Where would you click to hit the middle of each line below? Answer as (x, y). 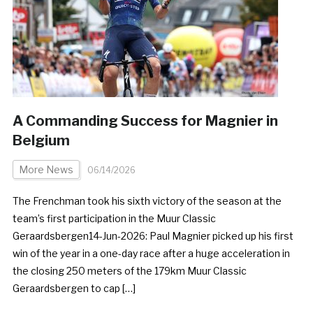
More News (46, 169)
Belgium (41, 140)
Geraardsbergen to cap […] (74, 288)
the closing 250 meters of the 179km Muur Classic (129, 270)
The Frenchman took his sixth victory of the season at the (147, 201)
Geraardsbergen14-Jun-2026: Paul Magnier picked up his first (153, 235)
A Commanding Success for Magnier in (145, 121)
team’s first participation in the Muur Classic (114, 218)
